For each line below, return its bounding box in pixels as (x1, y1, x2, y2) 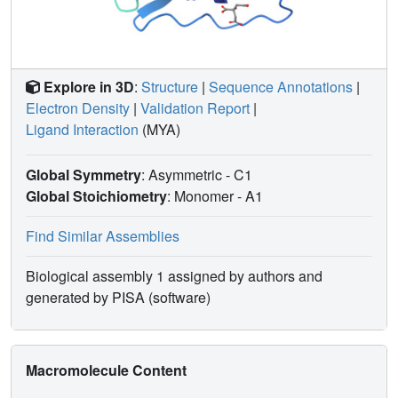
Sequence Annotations (209, 76, 353, 97)
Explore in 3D (44, 76, 134, 97)
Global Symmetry (26, 163, 141, 185)
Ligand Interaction (26, 118, 139, 139)
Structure (141, 76, 198, 97)
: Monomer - (167, 185, 245, 206)
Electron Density (26, 97, 130, 118)
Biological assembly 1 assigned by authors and (26, 265, 322, 286)
